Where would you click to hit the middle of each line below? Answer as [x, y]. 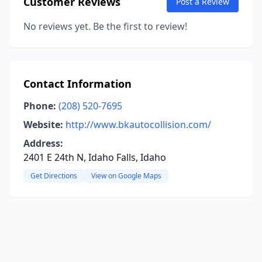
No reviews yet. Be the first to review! [105, 26]
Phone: [40, 106]
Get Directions [54, 176]
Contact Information [77, 84]
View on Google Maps [126, 176]
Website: [43, 125]
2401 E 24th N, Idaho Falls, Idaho [95, 157]
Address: [43, 143]
